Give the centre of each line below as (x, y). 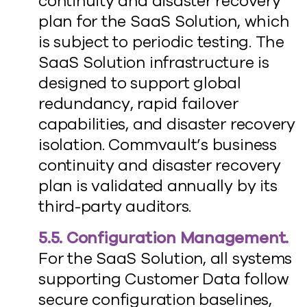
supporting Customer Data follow (164, 279)
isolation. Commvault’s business (158, 145)
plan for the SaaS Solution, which (164, 22)
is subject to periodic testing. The (161, 42)
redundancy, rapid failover (139, 104)
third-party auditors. (115, 207)
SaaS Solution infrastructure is (154, 63)
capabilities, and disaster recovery (167, 124)
